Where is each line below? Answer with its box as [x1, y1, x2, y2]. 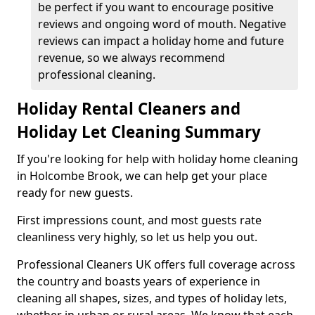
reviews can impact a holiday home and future [38, 33, 284, 49]
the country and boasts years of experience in [17, 274, 260, 289]
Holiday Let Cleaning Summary [17, 121, 261, 143]
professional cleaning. [38, 67, 155, 82]
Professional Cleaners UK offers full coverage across [17, 257, 295, 272]
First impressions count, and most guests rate [17, 212, 262, 228]
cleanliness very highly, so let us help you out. [17, 229, 257, 245]
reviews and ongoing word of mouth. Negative [38, 16, 286, 32]
